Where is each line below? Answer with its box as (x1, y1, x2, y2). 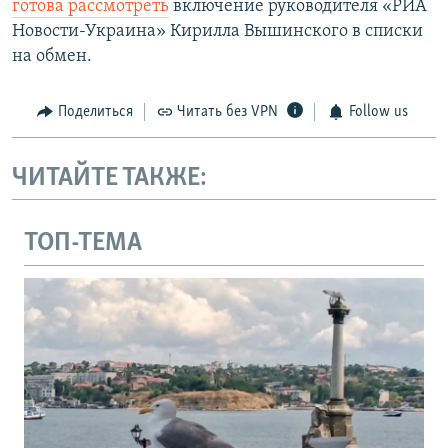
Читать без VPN (177, 104, 278, 121)
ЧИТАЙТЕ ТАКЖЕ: (12, 164, 207, 192)
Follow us (348, 104, 408, 121)
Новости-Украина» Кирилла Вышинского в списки (12, 22, 423, 42)
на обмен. (12, 47, 92, 67)
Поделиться (57, 104, 133, 121)
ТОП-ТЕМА (24, 230, 142, 258)
